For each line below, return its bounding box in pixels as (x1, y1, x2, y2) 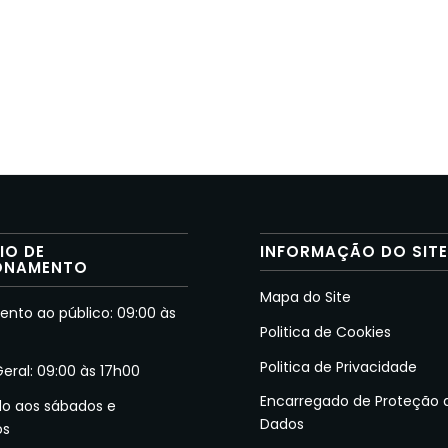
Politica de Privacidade (260, 356, 418, 377)
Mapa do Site (260, 286, 352, 307)
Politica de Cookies (260, 321, 392, 342)
